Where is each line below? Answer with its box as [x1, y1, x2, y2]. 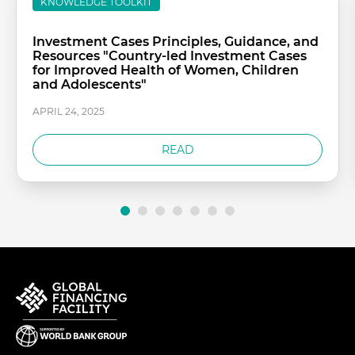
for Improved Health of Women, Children [32, 63, 299, 78]
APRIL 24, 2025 [32, 105, 105, 117]
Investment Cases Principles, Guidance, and [32, 34, 319, 49]
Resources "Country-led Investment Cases [32, 48, 307, 63]
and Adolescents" [32, 77, 147, 92]
